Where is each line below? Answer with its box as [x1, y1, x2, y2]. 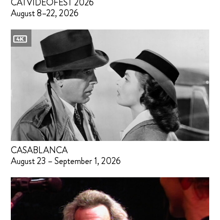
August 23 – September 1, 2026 [11, 154, 121, 167]
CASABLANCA [11, 143, 68, 157]
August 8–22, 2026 [11, 6, 79, 20]
